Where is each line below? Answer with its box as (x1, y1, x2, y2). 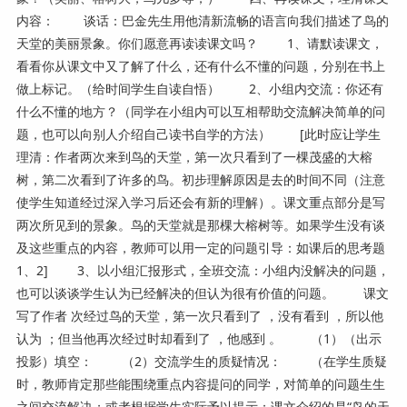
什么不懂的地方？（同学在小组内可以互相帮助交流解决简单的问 (15, 102, 385, 120)
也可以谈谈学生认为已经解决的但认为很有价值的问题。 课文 (15, 283, 389, 302)
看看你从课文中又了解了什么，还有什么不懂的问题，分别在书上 (15, 56, 385, 74)
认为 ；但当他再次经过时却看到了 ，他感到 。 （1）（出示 (15, 329, 382, 347)
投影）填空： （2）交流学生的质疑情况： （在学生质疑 (15, 352, 387, 370)
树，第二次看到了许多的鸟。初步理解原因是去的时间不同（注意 (15, 170, 385, 188)
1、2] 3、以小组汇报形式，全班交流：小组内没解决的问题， (15, 261, 390, 279)
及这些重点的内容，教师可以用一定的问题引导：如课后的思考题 (15, 238, 385, 256)
